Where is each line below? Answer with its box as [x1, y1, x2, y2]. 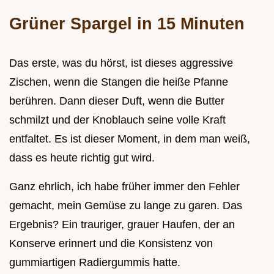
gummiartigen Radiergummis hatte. [9, 256, 180, 268]
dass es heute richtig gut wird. [9, 151, 155, 164]
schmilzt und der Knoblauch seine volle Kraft [9, 113, 226, 126]
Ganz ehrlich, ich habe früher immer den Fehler [9, 180, 240, 193]
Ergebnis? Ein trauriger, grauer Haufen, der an [9, 218, 235, 231]
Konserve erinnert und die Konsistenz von [9, 237, 213, 250]
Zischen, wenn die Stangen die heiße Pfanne [9, 75, 228, 88]
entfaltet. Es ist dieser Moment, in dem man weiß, [9, 132, 250, 145]
